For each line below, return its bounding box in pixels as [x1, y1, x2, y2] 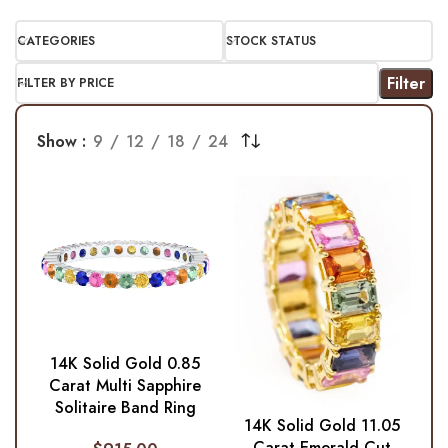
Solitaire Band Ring [54, 396, 196, 420]
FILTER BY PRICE [17, 74, 114, 93]
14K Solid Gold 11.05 [244, 413, 401, 437]
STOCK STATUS [226, 32, 316, 51]
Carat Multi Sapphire [49, 374, 202, 398]
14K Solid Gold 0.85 [50, 352, 201, 376]
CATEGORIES [17, 32, 95, 51]
